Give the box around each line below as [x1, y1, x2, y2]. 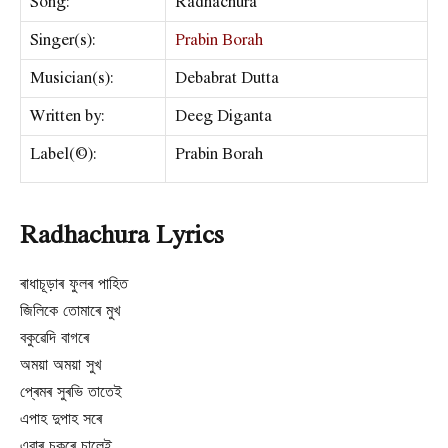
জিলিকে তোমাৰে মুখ [20, 297, 120, 323]
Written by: [30, 103, 105, 128]
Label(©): [30, 141, 97, 166]
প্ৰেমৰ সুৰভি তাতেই [20, 378, 122, 404]
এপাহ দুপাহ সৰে [20, 405, 102, 431]
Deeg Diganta [175, 103, 272, 128]
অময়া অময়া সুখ [20, 351, 101, 377]
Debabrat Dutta [175, 65, 279, 90]
